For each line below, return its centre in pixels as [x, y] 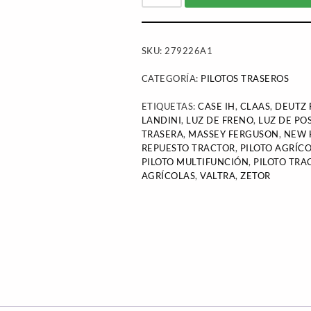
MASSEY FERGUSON [234, 134]
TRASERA [162, 134]
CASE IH [217, 106]
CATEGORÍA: [171, 78]
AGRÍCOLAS [168, 176]
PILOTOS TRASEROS [245, 78]
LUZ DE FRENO [220, 120]
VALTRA [218, 176]
